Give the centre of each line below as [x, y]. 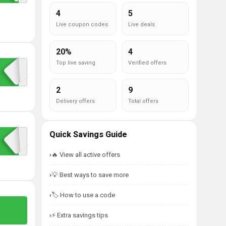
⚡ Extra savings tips [80, 215]
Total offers [143, 101]
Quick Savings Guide [88, 134]
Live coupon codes [82, 24]
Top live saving [76, 63]
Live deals [142, 24]
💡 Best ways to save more [90, 175]
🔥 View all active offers [86, 155]
